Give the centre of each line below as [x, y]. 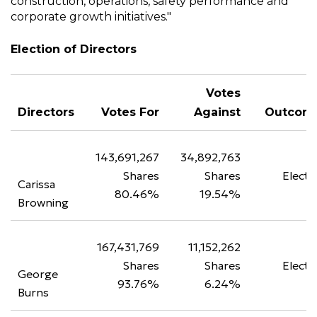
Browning [43, 202]
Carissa [36, 184]
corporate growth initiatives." [91, 17]
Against [217, 112]
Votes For [130, 112]
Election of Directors [74, 49]
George [38, 274]
